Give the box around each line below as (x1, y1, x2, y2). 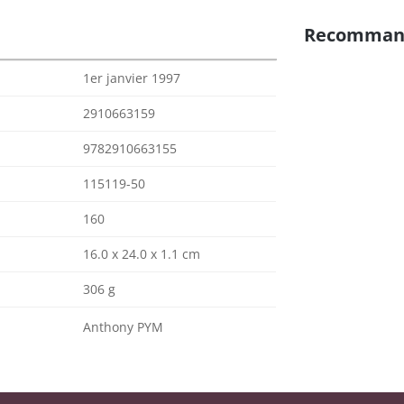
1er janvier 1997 (83, 69, 180, 87)
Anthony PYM (83, 318, 163, 335)
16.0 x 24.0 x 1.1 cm (83, 245, 200, 262)
